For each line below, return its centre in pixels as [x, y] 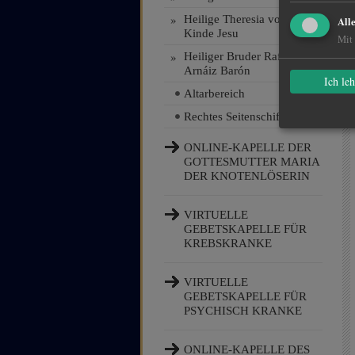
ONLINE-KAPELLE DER [248, 147]
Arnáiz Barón [217, 71]
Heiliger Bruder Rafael [240, 56]
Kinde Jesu [211, 33]
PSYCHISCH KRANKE [243, 311]
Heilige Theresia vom [237, 19]
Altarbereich [214, 94]
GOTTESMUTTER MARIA [252, 162]
